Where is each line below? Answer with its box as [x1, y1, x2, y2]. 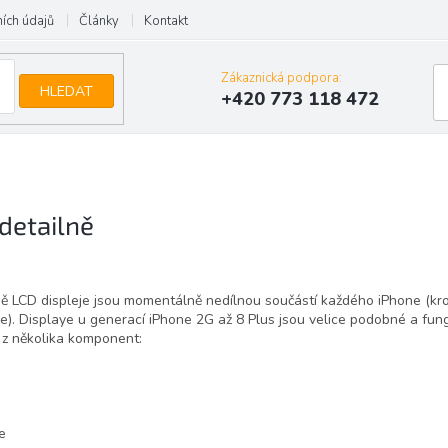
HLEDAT [40, 81, 94, 101]
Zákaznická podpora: [220, 69, 342, 88]
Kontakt [144, 12, 188, 30]
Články [79, 12, 119, 30]
